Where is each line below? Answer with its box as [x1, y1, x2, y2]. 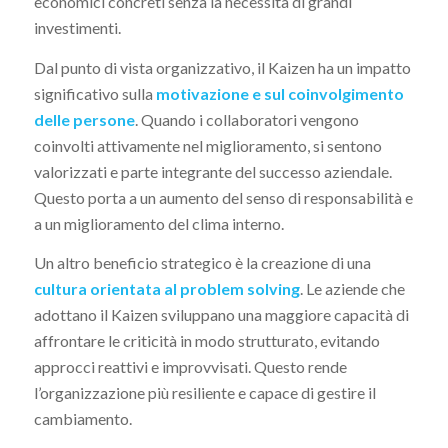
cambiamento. [33, 409, 132, 429]
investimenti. [33, 18, 121, 38]
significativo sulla [33, 83, 156, 103]
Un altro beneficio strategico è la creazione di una [33, 253, 371, 273]
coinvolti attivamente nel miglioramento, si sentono [33, 135, 382, 155]
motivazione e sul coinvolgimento [155, 83, 404, 103]
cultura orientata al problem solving [33, 279, 300, 299]
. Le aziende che [299, 279, 405, 299]
